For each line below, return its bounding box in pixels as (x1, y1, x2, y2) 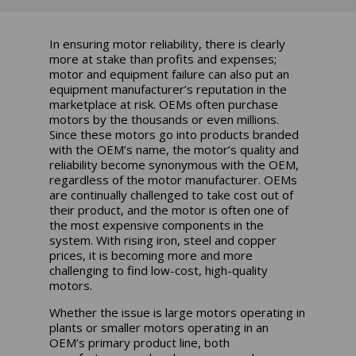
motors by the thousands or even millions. (49, 110, 280, 127)
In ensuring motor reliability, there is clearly (49, 35, 286, 52)
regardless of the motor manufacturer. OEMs (49, 171, 298, 188)
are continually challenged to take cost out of (49, 186, 294, 203)
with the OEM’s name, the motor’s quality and (49, 141, 300, 157)
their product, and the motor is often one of (49, 201, 289, 218)
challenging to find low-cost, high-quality (49, 261, 269, 278)
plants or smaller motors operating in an (49, 319, 269, 335)
